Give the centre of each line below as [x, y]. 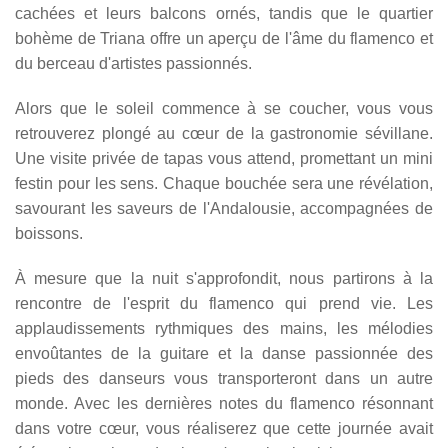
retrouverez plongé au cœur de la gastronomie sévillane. [224, 133]
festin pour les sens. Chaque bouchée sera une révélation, [224, 183]
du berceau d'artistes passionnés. [133, 63]
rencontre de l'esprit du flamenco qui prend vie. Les [224, 303]
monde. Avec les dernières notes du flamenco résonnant [224, 403]
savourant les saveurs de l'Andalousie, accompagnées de [224, 208]
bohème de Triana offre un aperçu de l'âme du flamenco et [224, 38]
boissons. [49, 233]
